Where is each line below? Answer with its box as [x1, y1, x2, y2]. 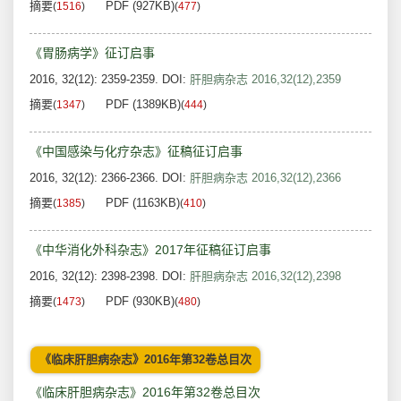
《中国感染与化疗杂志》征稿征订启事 [30, 144, 243, 159]
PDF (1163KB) [106, 196, 180, 210]
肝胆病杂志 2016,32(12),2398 [190, 269, 341, 284]
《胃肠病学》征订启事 [30, 46, 155, 61]
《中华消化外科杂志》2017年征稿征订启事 [30, 243, 271, 258]
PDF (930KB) [106, 294, 175, 309]
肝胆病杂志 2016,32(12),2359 [190, 73, 341, 87]
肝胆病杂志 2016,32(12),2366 [190, 171, 341, 185]
